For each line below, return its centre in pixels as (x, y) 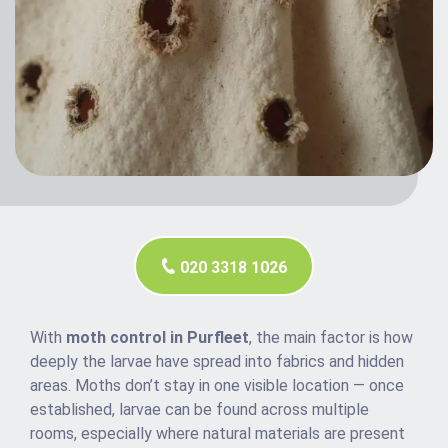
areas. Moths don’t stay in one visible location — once (217, 386)
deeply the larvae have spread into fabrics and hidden (217, 362)
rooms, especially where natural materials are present (217, 434)
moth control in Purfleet (157, 338)
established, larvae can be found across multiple (199, 410)
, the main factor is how (331, 338)
